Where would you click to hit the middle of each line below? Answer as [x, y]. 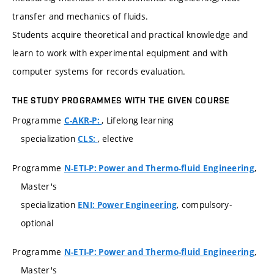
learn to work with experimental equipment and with [120, 53]
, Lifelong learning [138, 120]
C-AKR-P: [83, 121]
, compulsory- [205, 204]
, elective [116, 139]
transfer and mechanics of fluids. [80, 17]
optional [37, 223]
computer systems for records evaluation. [99, 72]
